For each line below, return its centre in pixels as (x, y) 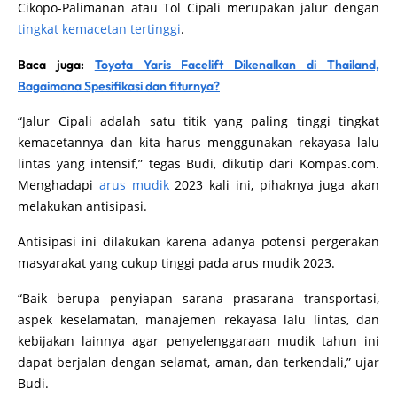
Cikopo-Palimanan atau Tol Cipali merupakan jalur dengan (198, 26)
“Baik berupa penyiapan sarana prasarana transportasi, (198, 316)
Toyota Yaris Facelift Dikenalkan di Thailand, (237, 83)
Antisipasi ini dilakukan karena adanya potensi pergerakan (198, 260)
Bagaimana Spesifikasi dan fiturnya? (119, 104)
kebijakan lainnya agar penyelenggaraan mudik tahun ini (198, 359)
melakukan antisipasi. (82, 224)
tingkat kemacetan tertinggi (99, 47)
